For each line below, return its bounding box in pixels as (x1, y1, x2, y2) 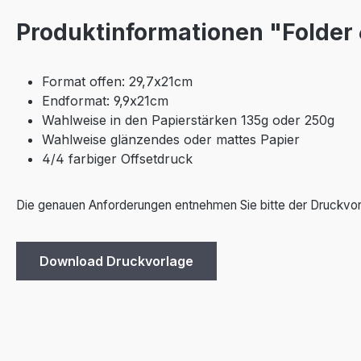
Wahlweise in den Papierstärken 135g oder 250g (42, 112, 334, 129)
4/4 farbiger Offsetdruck (42, 151, 193, 168)
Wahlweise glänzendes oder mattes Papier (42, 131, 300, 148)
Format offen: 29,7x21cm (42, 73, 193, 90)
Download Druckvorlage (39, 253, 193, 270)
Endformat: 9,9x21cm (42, 93, 168, 110)
